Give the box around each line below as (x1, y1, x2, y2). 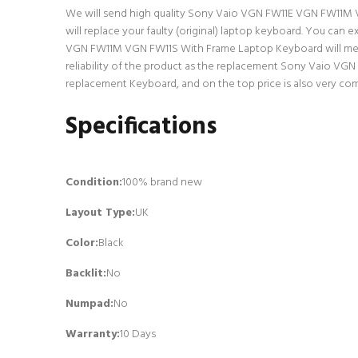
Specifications (66, 108, 217, 146)
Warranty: (66, 325, 120, 344)
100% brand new (122, 173, 202, 192)
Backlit (66, 265, 103, 283)
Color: (66, 234, 98, 253)
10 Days (120, 325, 156, 344)
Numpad (66, 295, 110, 313)
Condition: (66, 173, 122, 192)
